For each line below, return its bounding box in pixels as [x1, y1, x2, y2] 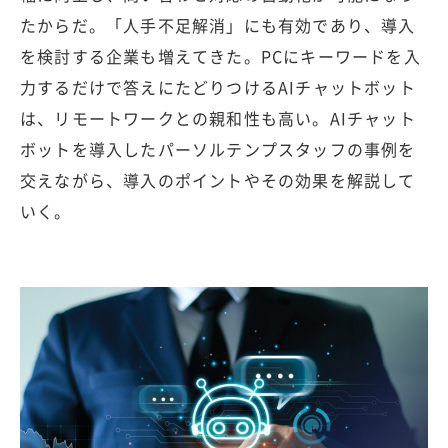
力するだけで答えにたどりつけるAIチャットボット [20, 75, 416, 99]
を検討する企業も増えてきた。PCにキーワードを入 [20, 44, 421, 68]
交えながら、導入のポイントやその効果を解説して [20, 168, 416, 192]
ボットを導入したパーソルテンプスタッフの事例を [20, 137, 416, 161]
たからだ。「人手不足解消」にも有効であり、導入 [20, 13, 416, 37]
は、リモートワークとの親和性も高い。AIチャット [20, 106, 416, 130]
